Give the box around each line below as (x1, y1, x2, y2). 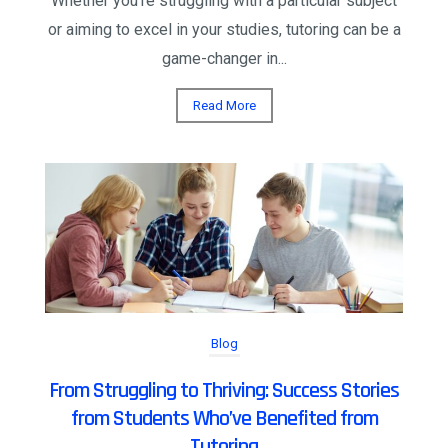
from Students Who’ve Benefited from (70, 404, 378, 433)
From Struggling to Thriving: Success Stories (49, 376, 399, 405)
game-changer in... (161, 48, 287, 68)
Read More (192, 97, 256, 113)
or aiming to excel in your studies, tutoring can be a (47, 19, 401, 39)
